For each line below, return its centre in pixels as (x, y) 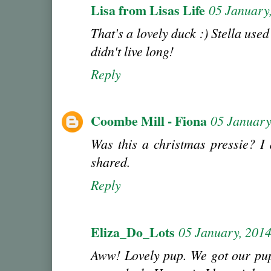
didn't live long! (132, 51)
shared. (110, 162)
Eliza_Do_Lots (133, 231)
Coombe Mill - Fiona (149, 121)
